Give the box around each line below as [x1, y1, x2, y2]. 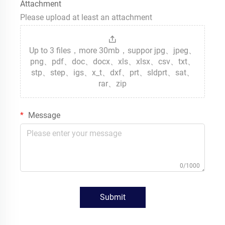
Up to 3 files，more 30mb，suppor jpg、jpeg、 [29, 46, 196, 56]
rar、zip [98, 79, 127, 89]
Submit [99, 192, 126, 202]
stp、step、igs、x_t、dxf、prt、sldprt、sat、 [31, 68, 194, 78]
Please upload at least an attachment [20, 13, 152, 23]
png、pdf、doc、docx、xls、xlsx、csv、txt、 [30, 57, 195, 67]
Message [26, 110, 60, 121]
